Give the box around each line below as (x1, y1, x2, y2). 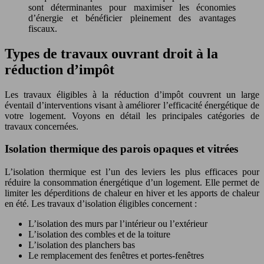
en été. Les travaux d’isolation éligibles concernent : (5, 198, 197, 209)
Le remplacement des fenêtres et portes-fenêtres (28, 250, 204, 260)
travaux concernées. (5, 121, 78, 131)
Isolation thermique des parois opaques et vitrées (5, 143, 238, 156)
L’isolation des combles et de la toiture (28, 229, 170, 239)
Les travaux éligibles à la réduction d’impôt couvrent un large (5, 89, 259, 100)
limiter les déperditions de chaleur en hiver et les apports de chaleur (5, 187, 259, 198)
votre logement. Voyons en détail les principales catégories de (5, 110, 259, 121)
